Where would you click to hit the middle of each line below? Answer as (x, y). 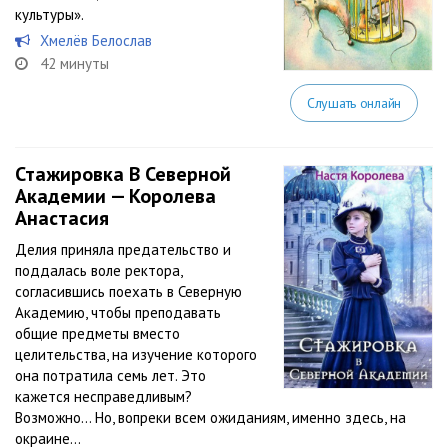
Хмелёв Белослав (96, 40)
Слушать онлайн (353, 103)
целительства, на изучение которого (136, 354)
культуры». (49, 14)
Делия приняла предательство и (123, 249)
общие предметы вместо (97, 333)
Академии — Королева (115, 196)
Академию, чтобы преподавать (118, 312)
